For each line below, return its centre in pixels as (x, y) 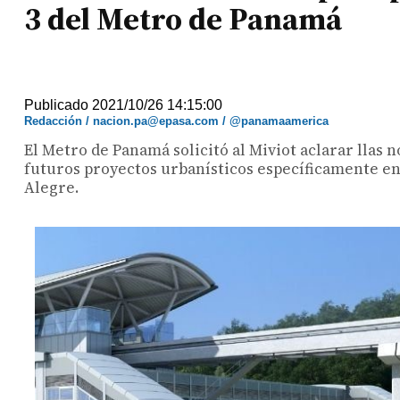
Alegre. (52, 187)
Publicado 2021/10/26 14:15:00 (124, 105)
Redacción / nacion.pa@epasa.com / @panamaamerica (177, 121)
